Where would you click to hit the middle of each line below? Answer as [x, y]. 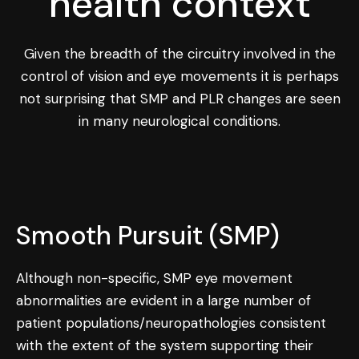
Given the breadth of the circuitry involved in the [179, 53]
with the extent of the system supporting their [165, 345]
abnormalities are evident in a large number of [163, 300]
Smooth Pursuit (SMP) [148, 235]
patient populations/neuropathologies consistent [171, 323]
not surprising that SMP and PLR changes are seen [179, 98]
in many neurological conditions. [179, 121]
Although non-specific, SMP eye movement [154, 278]
